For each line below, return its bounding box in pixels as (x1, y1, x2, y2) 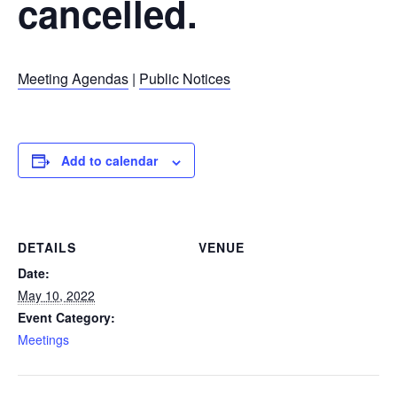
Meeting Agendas (18, 68, 128, 90)
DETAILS (18, 237, 76, 256)
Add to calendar (61, 152, 158, 170)
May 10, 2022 (18, 285, 95, 304)
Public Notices (139, 68, 230, 90)
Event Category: (18, 307, 115, 326)
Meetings (18, 330, 69, 348)
